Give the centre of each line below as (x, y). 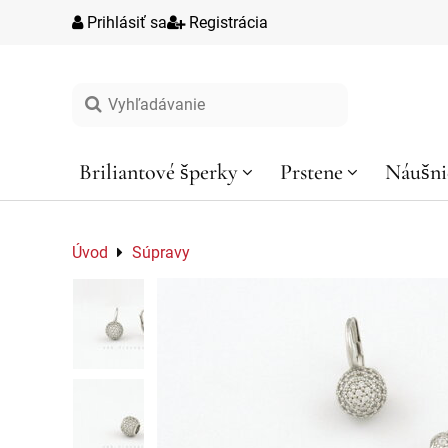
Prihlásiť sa (125, 22)
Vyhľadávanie (109, 89)
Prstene (311, 171)
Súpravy (161, 252)
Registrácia (226, 22)
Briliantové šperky (159, 171)
